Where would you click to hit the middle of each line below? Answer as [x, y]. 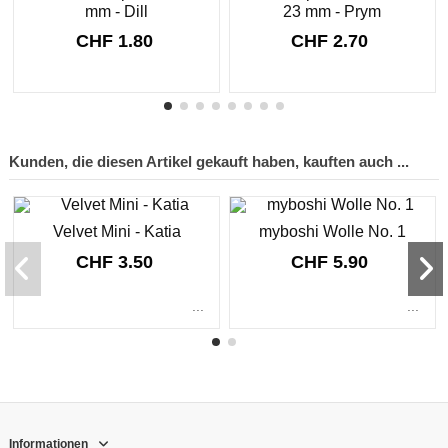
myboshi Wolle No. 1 [332, 231]
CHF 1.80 [116, 41]
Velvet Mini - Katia [116, 231]
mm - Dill [117, 11]
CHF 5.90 [332, 261]
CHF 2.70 [332, 41]
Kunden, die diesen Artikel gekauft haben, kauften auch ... [209, 161]
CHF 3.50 [116, 261]
